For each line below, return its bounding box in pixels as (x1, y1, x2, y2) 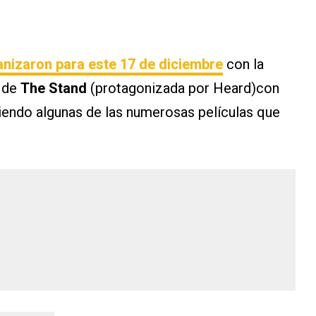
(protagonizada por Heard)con (87, 80, 279, 97)
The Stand (20, 80, 87, 97)
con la (223, 56, 264, 73)
